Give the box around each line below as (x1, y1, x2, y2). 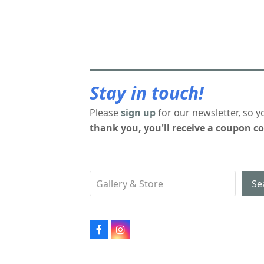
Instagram (120, 226, 170, 240)
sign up (121, 106, 156, 119)
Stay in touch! (90, 81, 204, 105)
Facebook (98, 226, 144, 240)
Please (90, 106, 121, 119)
